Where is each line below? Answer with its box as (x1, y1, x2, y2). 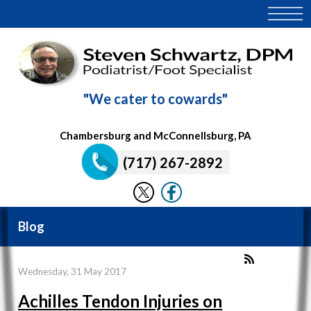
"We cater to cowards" (83, 90, 228, 107)
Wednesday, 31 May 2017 (18, 266, 127, 278)
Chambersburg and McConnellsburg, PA (60, 129, 251, 142)
